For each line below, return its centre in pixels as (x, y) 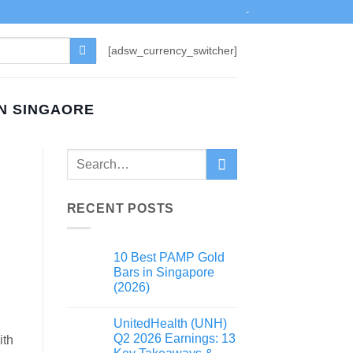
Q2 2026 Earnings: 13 (174, 338)
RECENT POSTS (121, 209)
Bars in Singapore (163, 272)
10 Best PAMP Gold (169, 257)
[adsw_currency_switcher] (173, 50)
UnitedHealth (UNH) (170, 323)
